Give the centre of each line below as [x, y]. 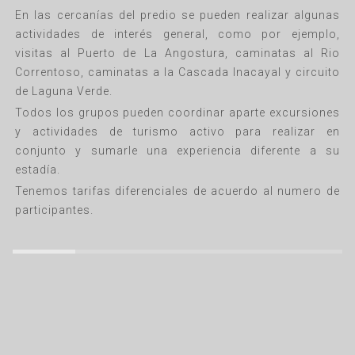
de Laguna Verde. [64, 92]
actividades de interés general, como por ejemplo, [177, 34]
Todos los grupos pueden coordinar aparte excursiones [177, 113]
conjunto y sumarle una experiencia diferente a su [177, 151]
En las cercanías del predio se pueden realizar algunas [177, 15]
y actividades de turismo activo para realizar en [177, 132]
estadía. [38, 170]
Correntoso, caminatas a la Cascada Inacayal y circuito [177, 73]
